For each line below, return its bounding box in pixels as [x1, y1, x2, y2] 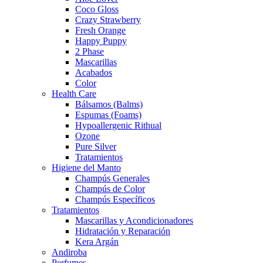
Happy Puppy [75, 35, 127, 46]
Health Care [52, 88, 96, 99]
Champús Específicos [75, 194, 155, 204]
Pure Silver [75, 141, 116, 151]
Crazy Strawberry [75, 14, 141, 25]
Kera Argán [75, 236, 119, 247]
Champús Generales [75, 173, 150, 183]
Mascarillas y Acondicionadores [75, 215, 193, 225]
